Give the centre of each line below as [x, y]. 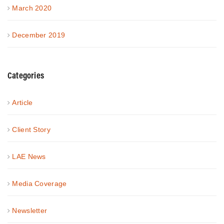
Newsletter [30, 210]
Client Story [31, 129]
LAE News [29, 156]
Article [22, 102]
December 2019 [39, 35]
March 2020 [32, 8]
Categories [26, 75]
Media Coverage [39, 183]
